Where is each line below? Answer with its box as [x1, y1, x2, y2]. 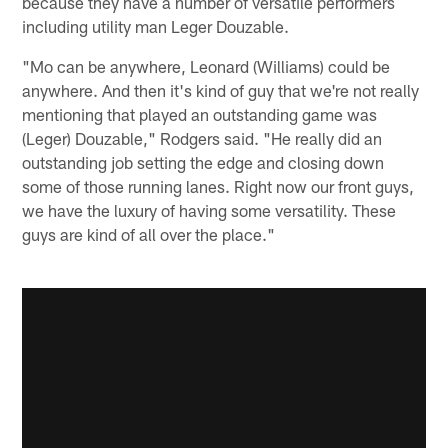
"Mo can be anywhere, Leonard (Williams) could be [22, 56, 391, 77]
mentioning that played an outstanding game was [22, 104, 378, 125]
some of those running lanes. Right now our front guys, [22, 176, 415, 197]
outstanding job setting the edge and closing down [22, 152, 385, 173]
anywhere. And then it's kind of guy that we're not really [22, 80, 420, 101]
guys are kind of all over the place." [22, 224, 276, 245]
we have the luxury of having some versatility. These [22, 200, 397, 221]
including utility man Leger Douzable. [22, 16, 290, 37]
